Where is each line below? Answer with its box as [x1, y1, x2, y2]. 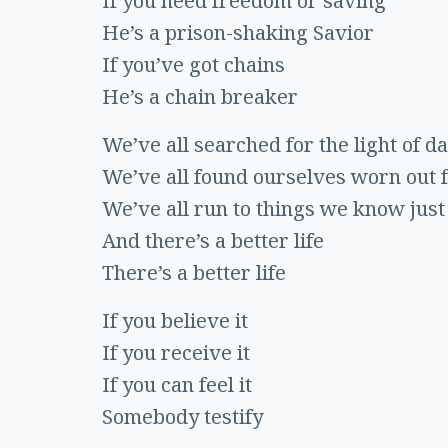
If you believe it [102, 307, 248, 335]
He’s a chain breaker [102, 83, 298, 111]
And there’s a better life [102, 227, 324, 255]
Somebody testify [102, 403, 263, 431]
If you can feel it [102, 371, 252, 399]
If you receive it [102, 339, 250, 367]
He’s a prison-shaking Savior [102, 19, 374, 47]
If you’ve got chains [102, 51, 285, 79]
